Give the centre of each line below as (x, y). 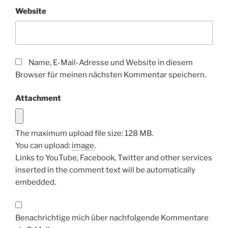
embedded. (36, 182)
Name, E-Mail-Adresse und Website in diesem (111, 62)
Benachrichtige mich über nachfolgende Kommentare (112, 218)
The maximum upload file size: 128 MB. (84, 133)
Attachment (38, 98)
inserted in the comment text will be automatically (105, 170)
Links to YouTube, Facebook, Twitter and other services (114, 158)
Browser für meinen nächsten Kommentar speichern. (111, 75)
